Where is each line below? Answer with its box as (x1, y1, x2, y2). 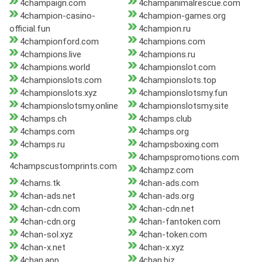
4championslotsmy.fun (138, 88, 227, 99)
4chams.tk (20, 178, 60, 189)
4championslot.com (138, 62, 216, 73)
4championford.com (20, 36, 99, 47)
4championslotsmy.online (20, 101, 118, 112)
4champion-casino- (20, 11, 95, 22)
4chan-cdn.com (20, 204, 80, 215)
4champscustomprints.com (9, 161, 117, 172)
